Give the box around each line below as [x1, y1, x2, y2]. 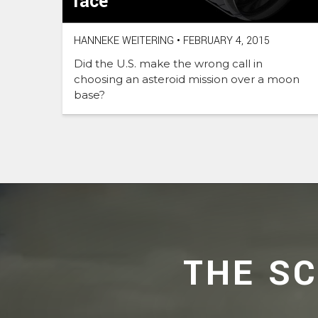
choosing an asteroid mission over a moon [74, 72, 300, 87]
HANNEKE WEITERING [74, 33, 174, 49]
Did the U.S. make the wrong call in [74, 57, 263, 71]
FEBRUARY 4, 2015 [180, 33, 270, 49]
